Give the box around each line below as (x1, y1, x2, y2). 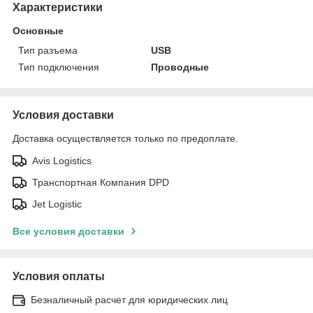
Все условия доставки (13, 225, 124, 237)
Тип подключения (18, 61, 99, 73)
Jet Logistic (32, 198, 82, 210)
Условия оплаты (13, 270, 105, 282)
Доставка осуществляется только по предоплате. (13, 132, 238, 144)
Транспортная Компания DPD (32, 176, 169, 188)
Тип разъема (18, 44, 78, 56)
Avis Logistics (32, 154, 92, 166)
